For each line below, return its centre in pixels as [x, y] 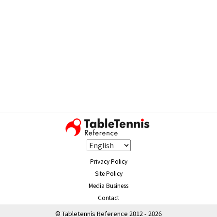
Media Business [108, 185]
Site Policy [108, 173]
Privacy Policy [108, 161]
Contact [108, 197]
